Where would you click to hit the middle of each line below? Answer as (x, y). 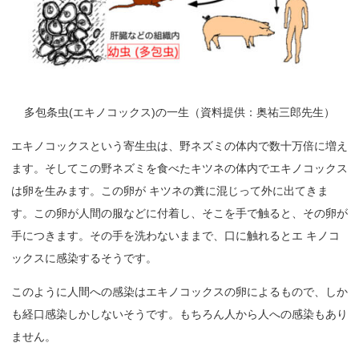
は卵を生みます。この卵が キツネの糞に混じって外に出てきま (170, 191)
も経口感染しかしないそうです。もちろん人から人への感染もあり (179, 315)
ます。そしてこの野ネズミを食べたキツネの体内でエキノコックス (179, 169)
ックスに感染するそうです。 (84, 258)
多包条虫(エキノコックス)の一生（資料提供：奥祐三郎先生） (179, 113)
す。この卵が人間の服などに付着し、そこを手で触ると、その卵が (179, 214)
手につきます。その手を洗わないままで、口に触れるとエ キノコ (175, 236)
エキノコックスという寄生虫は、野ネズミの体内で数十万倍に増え (179, 146)
